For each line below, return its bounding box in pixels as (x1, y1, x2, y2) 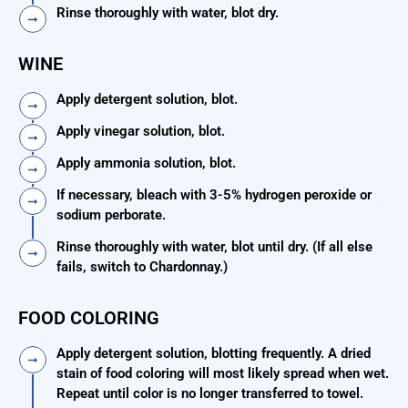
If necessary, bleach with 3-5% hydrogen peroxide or (56, 187, 372, 204)
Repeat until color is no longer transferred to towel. (56, 385, 363, 403)
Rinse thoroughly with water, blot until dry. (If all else (56, 239, 372, 256)
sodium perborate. (56, 207, 166, 224)
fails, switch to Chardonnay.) (56, 259, 228, 276)
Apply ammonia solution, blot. (56, 155, 236, 172)
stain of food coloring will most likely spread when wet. (56, 365, 389, 382)
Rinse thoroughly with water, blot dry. (56, 5, 279, 22)
